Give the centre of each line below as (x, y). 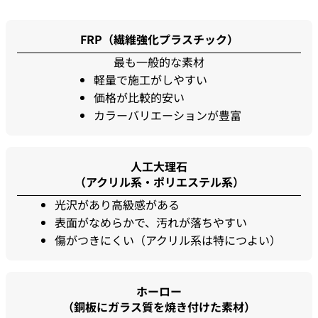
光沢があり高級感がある (117, 204)
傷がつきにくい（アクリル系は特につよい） (168, 240)
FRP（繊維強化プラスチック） (159, 39)
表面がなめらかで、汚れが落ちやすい (150, 222)
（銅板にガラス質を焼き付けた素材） (159, 307)
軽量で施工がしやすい (150, 79)
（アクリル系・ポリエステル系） (159, 182)
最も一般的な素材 (159, 62)
